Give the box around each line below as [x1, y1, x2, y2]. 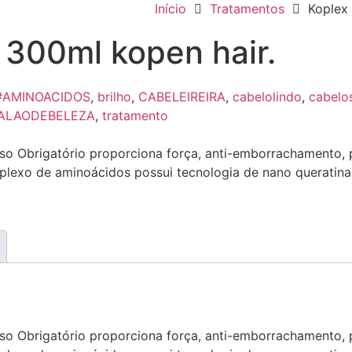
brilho [97, 88, 131, 104]
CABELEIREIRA [138, 88, 225, 104]
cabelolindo [233, 88, 302, 104]
